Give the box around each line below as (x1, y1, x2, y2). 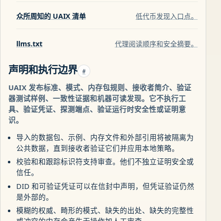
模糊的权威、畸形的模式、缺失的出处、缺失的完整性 (16, 205, 194, 216)
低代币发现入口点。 (135, 11, 198, 21)
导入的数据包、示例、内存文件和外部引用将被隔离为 (16, 132, 194, 142)
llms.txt (16, 38, 42, 48)
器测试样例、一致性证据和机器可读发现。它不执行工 (8, 93, 186, 103)
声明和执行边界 (8, 62, 77, 77)
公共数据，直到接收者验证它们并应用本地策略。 (16, 143, 179, 153)
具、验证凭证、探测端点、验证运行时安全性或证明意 (8, 104, 186, 114)
